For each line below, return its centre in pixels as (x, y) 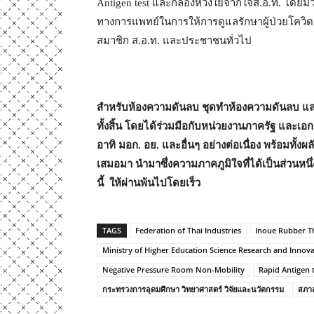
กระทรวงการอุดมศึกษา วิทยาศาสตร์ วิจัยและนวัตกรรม (193, 289)
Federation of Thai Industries (188, 230)
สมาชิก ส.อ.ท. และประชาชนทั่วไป (174, 40)
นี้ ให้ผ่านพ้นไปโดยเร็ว (149, 183)
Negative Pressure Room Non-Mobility (173, 269)
